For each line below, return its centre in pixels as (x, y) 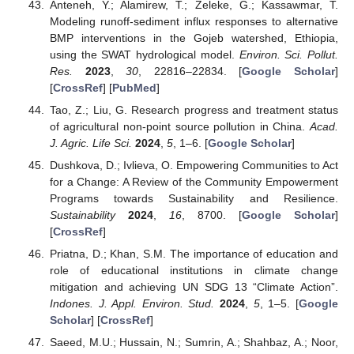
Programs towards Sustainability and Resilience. (194, 198)
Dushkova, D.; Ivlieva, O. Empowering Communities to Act (194, 165)
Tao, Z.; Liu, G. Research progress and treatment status (194, 109)
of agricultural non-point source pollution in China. (179, 126)
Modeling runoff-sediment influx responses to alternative (194, 21)
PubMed (134, 87)
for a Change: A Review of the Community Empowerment (194, 182)
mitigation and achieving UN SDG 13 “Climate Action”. (194, 287)
